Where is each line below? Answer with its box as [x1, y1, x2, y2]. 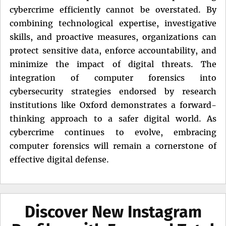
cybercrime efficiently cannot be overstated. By [10, 5, 216, 15]
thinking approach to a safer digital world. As [10, 114, 216, 124]
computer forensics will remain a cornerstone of [10, 141, 216, 151]
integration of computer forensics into [10, 73, 216, 83]
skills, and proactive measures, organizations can [10, 32, 216, 42]
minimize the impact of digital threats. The [10, 59, 216, 70]
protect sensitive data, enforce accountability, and [10, 45, 216, 56]
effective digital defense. [10, 154, 109, 165]
